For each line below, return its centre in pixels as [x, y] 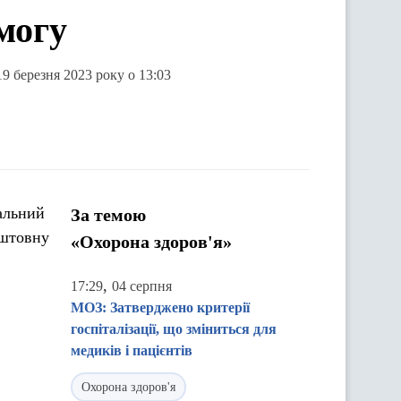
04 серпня [142, 286]
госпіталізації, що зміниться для [174, 329]
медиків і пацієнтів [132, 350]
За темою [108, 215]
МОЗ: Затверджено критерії [160, 307]
